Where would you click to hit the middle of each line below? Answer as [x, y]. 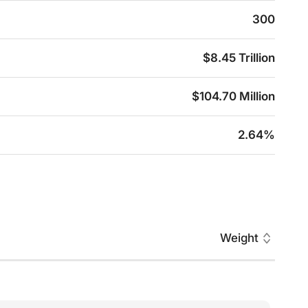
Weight [239, 238]
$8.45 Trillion [239, 58]
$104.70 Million [233, 96]
